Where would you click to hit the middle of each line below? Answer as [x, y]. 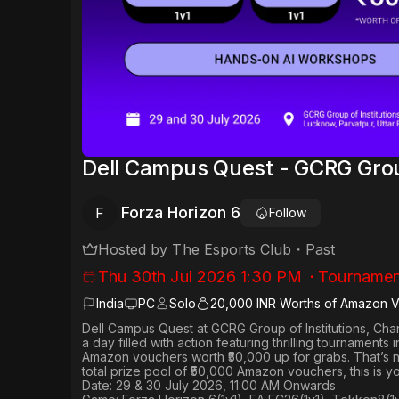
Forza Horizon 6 [181, 213]
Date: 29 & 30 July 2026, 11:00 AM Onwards [209, 386]
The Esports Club [232, 250]
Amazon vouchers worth [155, 357]
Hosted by [135, 250]
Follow [287, 213]
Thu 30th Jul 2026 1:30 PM [200, 277]
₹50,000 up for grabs [288, 357]
